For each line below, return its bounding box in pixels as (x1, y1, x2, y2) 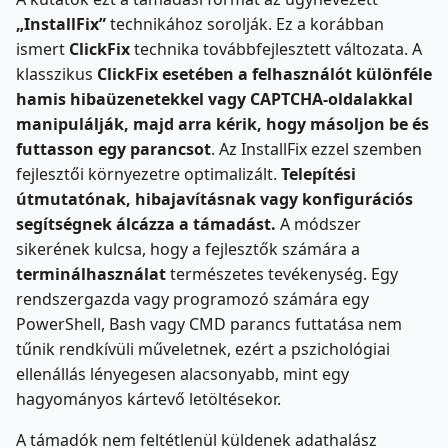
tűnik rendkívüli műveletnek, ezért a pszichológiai (16, 337, 390, 360)
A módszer (276, 212, 361, 235)
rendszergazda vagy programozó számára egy (16, 287, 369, 310)
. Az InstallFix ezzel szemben (211, 137, 422, 160)
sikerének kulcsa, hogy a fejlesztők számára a (16, 237, 360, 260)
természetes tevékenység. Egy (166, 262, 398, 285)
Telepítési (281, 162, 356, 185)
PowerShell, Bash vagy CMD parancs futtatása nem (16, 312, 402, 335)
